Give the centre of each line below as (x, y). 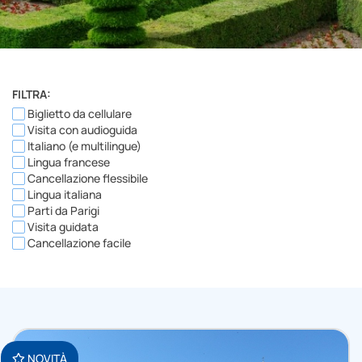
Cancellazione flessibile (86, 179)
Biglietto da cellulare (78, 114)
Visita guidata (62, 227)
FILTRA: (32, 95)
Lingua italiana (63, 195)
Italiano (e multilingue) (83, 146)
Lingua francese (67, 162)
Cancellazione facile (78, 243)
